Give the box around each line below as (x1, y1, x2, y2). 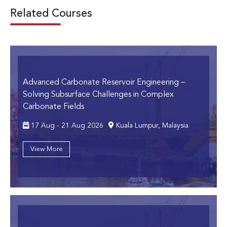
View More (30, 145, 63, 153)
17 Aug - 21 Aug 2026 (29, 122, 103, 129)
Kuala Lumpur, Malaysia (114, 122, 188, 129)
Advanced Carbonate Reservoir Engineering (23, 78, 181, 87)
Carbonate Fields (23, 102, 84, 111)
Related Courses (10, 8, 92, 20)
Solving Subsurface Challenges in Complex (23, 90, 174, 99)
